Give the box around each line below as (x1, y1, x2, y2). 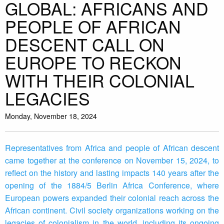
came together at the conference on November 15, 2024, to (5, 154, 219, 166)
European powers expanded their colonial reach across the (5, 192, 219, 204)
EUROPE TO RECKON (5, 50, 181, 75)
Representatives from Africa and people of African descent (5, 142, 219, 154)
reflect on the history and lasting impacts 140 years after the (5, 167, 219, 179)
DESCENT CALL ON (5, 32, 164, 57)
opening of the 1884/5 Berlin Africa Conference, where (5, 179, 219, 191)
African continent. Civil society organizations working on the (5, 204, 219, 216)
